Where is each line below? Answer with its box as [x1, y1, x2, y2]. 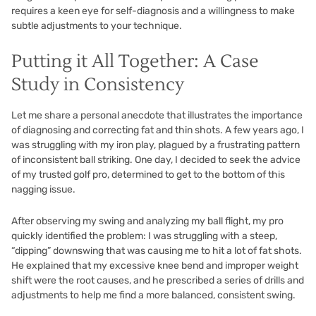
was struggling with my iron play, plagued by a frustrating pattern [11, 138, 300, 151]
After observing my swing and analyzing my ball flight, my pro [11, 214, 284, 227]
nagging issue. [11, 183, 75, 195]
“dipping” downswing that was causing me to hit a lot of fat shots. [11, 244, 302, 257]
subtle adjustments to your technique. [11, 19, 182, 32]
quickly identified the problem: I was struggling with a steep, [11, 229, 277, 242]
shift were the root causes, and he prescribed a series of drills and [11, 274, 304, 286]
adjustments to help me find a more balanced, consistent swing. [11, 288, 296, 301]
